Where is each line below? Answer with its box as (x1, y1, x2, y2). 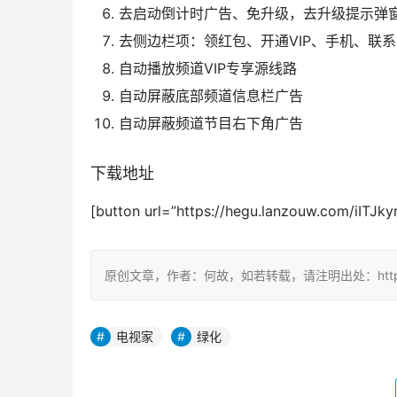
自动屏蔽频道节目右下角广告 (119, 114, 303, 133)
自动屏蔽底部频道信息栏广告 (119, 87, 303, 105)
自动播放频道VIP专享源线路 (119, 59, 297, 78)
